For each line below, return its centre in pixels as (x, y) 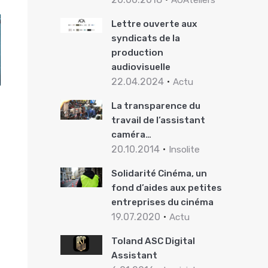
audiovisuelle (141, 67)
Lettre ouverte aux (154, 24)
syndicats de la (145, 38)
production (137, 53)
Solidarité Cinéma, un (159, 173)
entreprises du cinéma (162, 202)
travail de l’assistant (158, 120)
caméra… (131, 135)
